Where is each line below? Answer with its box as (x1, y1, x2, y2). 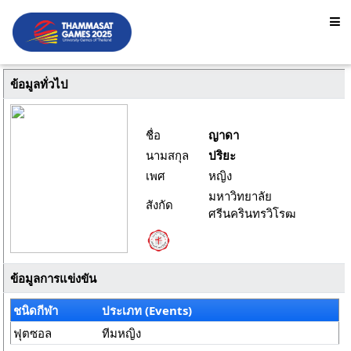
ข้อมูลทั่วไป (9, 76, 68, 92)
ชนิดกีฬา (13, 302, 59, 318)
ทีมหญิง (102, 325, 142, 341)
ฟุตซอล (13, 325, 52, 341)
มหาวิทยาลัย (208, 188, 272, 204)
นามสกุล (146, 147, 189, 163)
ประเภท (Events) (102, 302, 193, 318)
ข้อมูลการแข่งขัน (9, 270, 96, 286)
